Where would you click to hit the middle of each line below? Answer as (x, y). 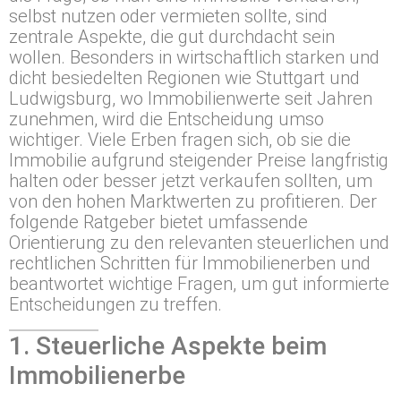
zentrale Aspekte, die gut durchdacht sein (172, 37)
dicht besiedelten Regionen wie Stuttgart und (184, 78)
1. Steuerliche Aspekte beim (168, 346)
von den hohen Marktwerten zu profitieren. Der (193, 201)
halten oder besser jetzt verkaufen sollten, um (191, 181)
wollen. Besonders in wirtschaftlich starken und (194, 57)
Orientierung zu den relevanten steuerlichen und (199, 243)
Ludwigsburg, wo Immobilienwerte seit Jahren (191, 98)
